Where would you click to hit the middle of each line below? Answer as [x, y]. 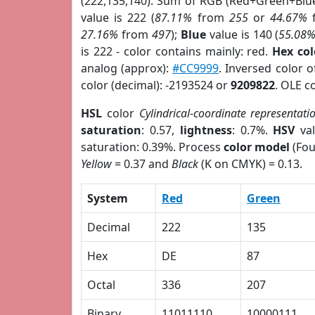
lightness [206, 130]
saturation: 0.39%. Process [153, 147]
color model [257, 147]
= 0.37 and [142, 164]
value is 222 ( [118, 18]
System [108, 198]
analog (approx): [127, 68]
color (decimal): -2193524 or [156, 85]
